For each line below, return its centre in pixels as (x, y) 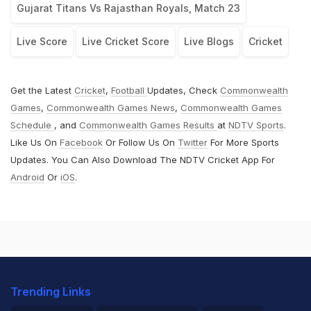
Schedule (32, 125)
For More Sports (243, 142)
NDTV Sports (256, 125)
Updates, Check (184, 90)
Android (27, 177)
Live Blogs (209, 41)
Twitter (193, 142)
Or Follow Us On (140, 142)
